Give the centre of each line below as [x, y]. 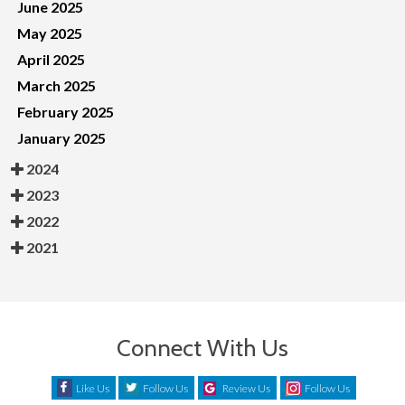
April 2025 [51, 60]
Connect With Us [202, 348]
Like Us [92, 389]
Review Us [246, 389]
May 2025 [50, 33]
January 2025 [61, 138]
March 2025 [57, 86]
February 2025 [66, 112]
